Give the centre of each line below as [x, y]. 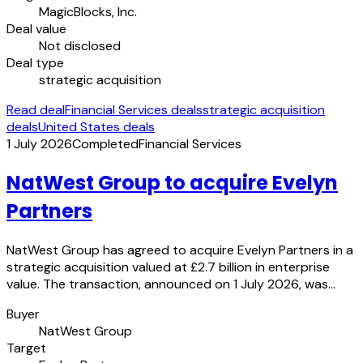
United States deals [96, 127]
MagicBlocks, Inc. [88, 12]
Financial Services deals [134, 110]
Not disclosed [80, 46]
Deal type [35, 63]
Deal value [36, 29]
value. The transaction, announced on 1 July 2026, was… [171, 284]
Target [26, 348]
